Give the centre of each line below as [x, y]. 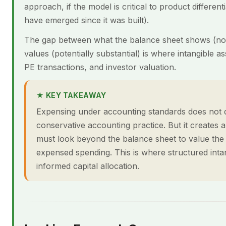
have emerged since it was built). [87, 20]
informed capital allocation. [88, 166]
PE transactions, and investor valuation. [100, 67]
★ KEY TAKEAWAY [71, 95]
